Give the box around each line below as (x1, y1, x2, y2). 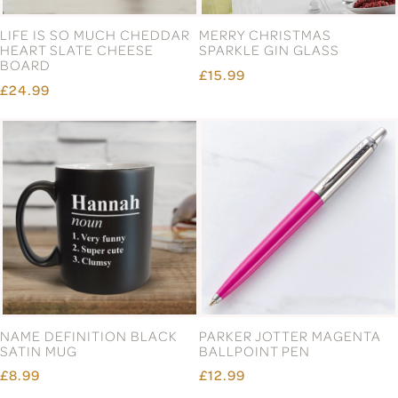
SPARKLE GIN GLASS (199, 41, 339, 60)
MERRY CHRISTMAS (199, 26, 331, 44)
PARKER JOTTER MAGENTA (199, 326, 381, 345)
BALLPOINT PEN (199, 341, 310, 360)
